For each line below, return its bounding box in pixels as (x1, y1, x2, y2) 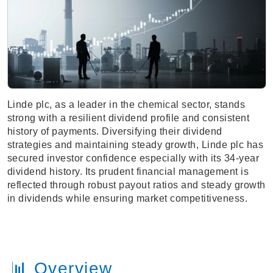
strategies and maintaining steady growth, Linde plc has (7, 140, 263, 151)
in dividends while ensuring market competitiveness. (7, 193, 247, 204)
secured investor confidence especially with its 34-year (7, 153, 259, 164)
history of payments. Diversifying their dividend (7, 126, 222, 137)
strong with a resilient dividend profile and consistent (7, 113, 249, 124)
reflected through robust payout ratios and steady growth (7, 180, 266, 191)
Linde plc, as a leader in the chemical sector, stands (7, 99, 245, 110)
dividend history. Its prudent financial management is (7, 166, 249, 177)
